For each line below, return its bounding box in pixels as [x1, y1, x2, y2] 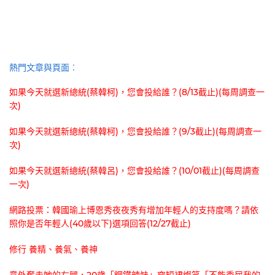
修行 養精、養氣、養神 [9, 244, 98, 255]
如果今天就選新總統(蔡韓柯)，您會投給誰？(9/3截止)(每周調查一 [9, 126, 261, 137]
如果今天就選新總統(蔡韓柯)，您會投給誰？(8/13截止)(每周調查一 [9, 87, 265, 98]
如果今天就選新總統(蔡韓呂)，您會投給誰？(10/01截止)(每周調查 [9, 165, 260, 177]
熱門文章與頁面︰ [9, 62, 78, 74]
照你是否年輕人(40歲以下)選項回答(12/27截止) [9, 218, 191, 230]
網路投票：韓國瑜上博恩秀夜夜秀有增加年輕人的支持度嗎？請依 [9, 204, 258, 216]
